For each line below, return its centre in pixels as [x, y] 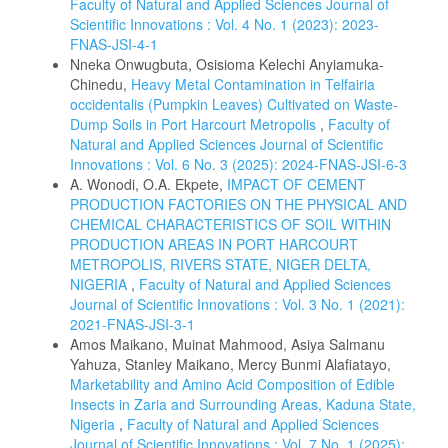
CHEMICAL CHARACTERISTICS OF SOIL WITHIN [230, 224]
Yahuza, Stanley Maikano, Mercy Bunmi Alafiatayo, [230, 364]
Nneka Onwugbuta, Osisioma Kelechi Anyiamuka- [227, 64]
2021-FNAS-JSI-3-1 [132, 324]
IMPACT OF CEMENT [296, 184]
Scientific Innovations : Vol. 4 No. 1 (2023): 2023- [224, 24]
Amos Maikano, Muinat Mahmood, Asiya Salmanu [227, 344]
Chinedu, [100, 84]
